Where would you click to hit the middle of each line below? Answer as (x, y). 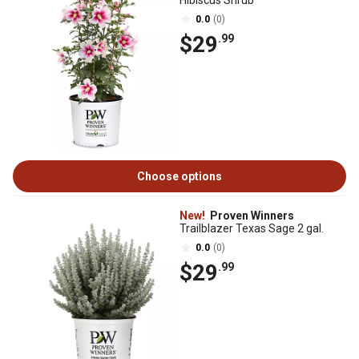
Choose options (179, 177)
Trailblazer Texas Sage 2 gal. (252, 229)
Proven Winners (251, 216)
